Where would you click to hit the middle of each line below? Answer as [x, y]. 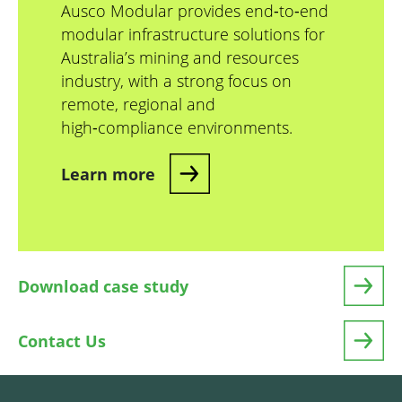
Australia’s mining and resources [180, 58]
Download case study [103, 286]
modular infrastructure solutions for [193, 35]
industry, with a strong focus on [176, 81]
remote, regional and [138, 105]
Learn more [108, 174]
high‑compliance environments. [177, 128]
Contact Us [62, 341]
